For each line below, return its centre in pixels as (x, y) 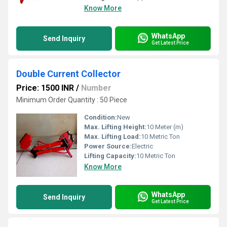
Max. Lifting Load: (112, 137)
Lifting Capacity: (110, 156)
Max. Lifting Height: (115, 127)
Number (96, 88)
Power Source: (108, 146)
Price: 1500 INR (45, 88)
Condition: (101, 117)
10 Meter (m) (165, 127)
